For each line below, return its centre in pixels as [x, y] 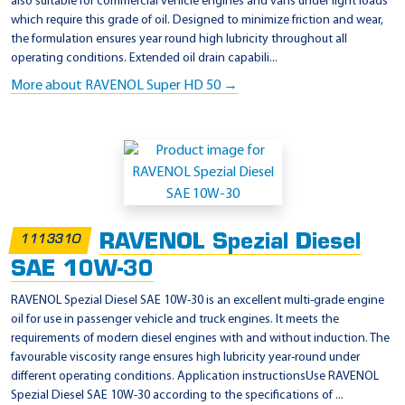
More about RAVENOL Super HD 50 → [124, 85]
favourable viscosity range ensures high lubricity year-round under [185, 357]
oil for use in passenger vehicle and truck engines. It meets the [175, 319]
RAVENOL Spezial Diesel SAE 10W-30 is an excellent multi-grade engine [198, 300]
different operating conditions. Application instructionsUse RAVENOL [195, 376]
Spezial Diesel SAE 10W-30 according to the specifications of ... [177, 395]
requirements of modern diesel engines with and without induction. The [200, 338]
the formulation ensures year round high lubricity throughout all [179, 39]
